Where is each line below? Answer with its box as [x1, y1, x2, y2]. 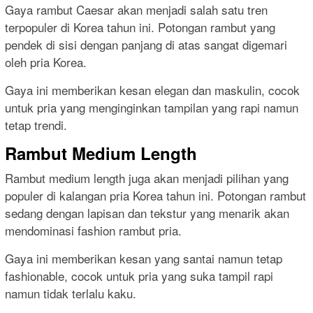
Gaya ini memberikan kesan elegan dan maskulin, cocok [5, 81, 300, 99]
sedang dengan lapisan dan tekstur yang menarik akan [5, 204, 289, 222]
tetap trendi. [5, 116, 67, 134]
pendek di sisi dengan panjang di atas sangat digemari [5, 36, 287, 54]
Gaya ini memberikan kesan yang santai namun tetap [5, 249, 282, 268]
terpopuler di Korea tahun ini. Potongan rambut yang [5, 18, 275, 36]
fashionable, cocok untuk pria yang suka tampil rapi [5, 267, 273, 285]
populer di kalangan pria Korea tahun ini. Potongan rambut [5, 187, 306, 205]
